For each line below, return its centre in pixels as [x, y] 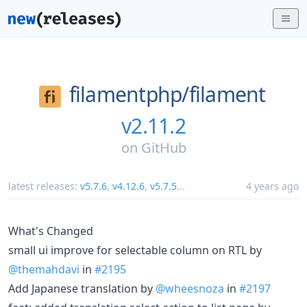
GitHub [163, 147]
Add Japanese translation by [82, 288]
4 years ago [272, 186]
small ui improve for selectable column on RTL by [135, 250]
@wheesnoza [190, 288]
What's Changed [51, 231]
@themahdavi [44, 269]
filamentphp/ [129, 94]
